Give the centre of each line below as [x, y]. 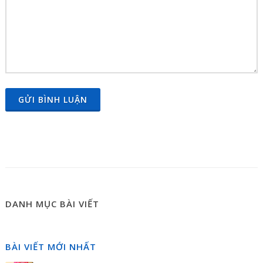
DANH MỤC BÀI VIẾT [52, 204]
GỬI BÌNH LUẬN [53, 100]
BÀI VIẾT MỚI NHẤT [50, 247]
